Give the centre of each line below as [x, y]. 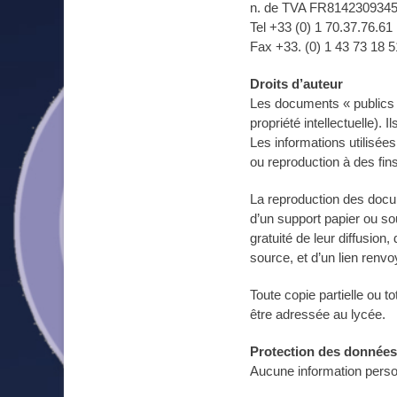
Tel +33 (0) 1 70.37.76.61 [321, 27]
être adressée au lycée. [318, 314]
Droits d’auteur [298, 84]
